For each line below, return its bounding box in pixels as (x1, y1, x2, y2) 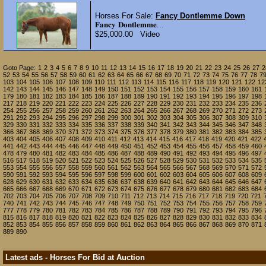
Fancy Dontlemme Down (156, 11, 245, 20)
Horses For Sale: (95, 11, 156, 20)
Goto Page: (3, 64, 36, 71)
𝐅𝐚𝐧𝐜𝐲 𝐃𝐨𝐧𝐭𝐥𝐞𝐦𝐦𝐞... (95, 20, 164, 29)
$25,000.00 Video (95, 30, 160, 39)
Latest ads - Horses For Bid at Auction (5, 253, 145, 262)
